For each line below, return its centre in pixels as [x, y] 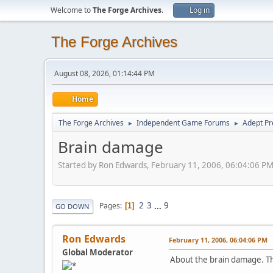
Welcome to [72, 10]
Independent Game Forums [183, 123]
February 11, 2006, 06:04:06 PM [218, 239]
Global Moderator [97, 252]
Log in [200, 10]
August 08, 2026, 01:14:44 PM [105, 73]
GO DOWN [73, 206]
